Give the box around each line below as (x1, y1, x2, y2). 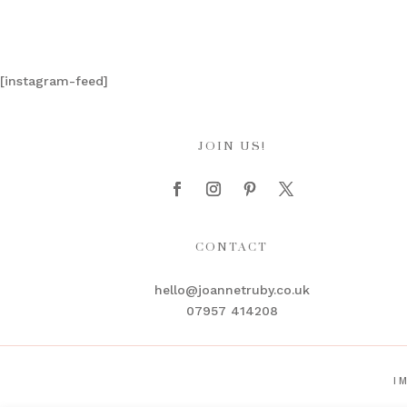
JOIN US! (197, 138, 266, 154)
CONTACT (195, 239, 269, 254)
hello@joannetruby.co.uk (154, 282, 310, 297)
